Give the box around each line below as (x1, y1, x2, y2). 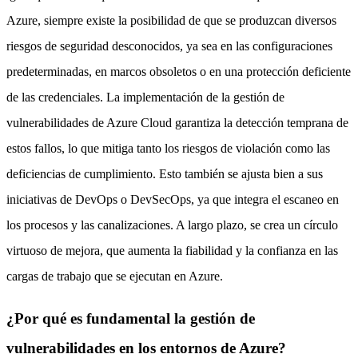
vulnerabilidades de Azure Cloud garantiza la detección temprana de (6, 115, 348, 129)
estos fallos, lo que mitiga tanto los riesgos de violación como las (6, 141, 330, 155)
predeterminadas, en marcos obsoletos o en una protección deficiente (6, 64, 351, 78)
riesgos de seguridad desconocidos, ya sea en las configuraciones (6, 38, 332, 53)
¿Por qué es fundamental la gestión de (6, 310, 255, 328)
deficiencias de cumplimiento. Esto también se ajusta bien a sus (6, 166, 323, 181)
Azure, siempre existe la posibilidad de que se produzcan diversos (6, 13, 336, 27)
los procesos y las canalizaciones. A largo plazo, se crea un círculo (6, 217, 338, 232)
